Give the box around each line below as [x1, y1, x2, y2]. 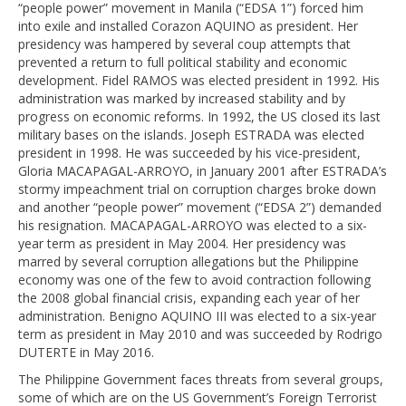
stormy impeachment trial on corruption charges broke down [18, 180, 376, 198]
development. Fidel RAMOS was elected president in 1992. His [18, 72, 380, 90]
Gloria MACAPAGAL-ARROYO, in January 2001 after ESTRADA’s [18, 162, 387, 180]
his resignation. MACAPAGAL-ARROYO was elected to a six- [18, 217, 367, 235]
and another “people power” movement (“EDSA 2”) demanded [18, 198, 382, 217]
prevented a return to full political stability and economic [18, 53, 347, 72]
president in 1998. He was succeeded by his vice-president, [18, 144, 361, 162]
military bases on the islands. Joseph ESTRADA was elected [18, 126, 364, 144]
